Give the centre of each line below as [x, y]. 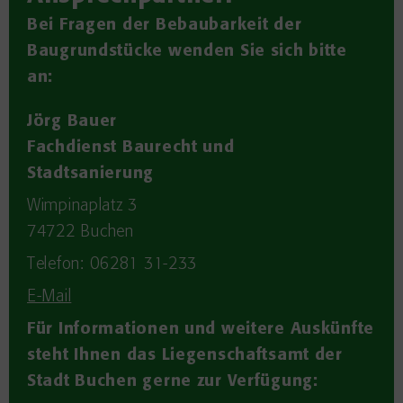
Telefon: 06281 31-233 [112, 264]
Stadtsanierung [91, 174]
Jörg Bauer [72, 121]
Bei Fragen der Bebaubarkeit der [165, 25]
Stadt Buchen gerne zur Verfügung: [173, 381]
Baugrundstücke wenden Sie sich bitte [187, 51]
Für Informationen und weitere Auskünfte [201, 329]
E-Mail [49, 297]
